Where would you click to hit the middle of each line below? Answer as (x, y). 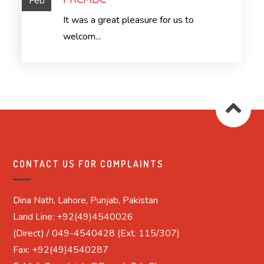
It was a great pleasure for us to (129, 20)
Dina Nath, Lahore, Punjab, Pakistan (86, 200)
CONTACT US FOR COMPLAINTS (89, 164)
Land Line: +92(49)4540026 (73, 217)
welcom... (82, 36)
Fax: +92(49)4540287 (61, 250)
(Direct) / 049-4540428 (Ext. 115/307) (97, 233)
